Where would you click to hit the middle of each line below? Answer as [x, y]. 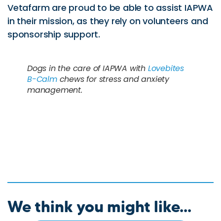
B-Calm [42, 79]
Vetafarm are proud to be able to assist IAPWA [110, 7]
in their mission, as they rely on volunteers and [108, 21]
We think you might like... [99, 206]
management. [55, 90]
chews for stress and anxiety [113, 79]
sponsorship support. [54, 34]
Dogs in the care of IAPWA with [88, 68]
